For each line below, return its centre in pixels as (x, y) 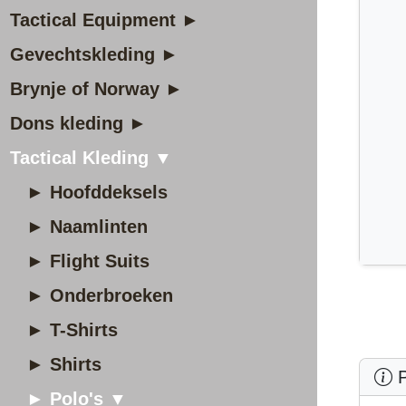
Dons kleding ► (78, 123)
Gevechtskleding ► (94, 54)
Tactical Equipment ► (105, 20)
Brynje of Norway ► (97, 89)
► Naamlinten (87, 227)
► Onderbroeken (100, 295)
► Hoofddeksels (97, 192)
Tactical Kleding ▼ (91, 158)
